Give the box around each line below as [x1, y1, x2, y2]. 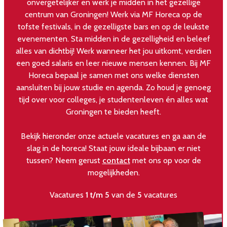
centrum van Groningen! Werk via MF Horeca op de [25, 9, 202, 19]
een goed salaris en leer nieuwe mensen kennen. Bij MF [16, 58, 211, 68]
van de [109, 190, 137, 200]
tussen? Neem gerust [26, 155, 102, 165]
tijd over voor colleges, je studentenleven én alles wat [19, 94, 208, 104]
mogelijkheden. [87, 167, 140, 177]
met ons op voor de [130, 155, 201, 165]
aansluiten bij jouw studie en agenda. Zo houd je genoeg [16, 82, 211, 92]
